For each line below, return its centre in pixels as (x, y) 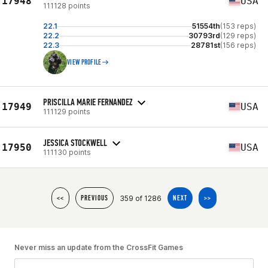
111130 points (67, 152)
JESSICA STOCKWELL (75, 142)
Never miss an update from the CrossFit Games (99, 247)
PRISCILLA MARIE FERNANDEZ (88, 102)
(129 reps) (238, 36)
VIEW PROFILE (84, 62)
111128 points (67, 6)
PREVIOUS (95, 198)
